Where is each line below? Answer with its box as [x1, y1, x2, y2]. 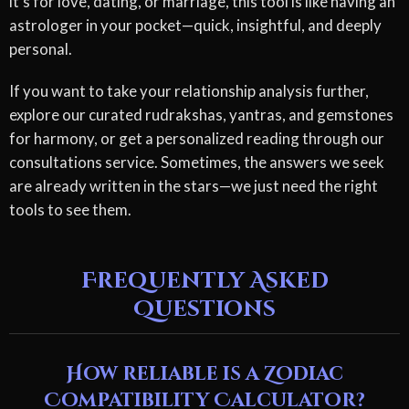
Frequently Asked [80, 266, 329, 296]
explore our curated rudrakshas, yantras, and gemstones [9, 104, 393, 124]
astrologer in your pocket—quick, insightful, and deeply [9, 15, 382, 35]
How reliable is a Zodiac [66, 361, 343, 387]
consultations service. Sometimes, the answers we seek [9, 152, 384, 172]
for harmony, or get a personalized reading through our [9, 128, 384, 148]
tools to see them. [9, 199, 131, 219]
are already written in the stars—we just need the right [9, 175, 378, 195]
